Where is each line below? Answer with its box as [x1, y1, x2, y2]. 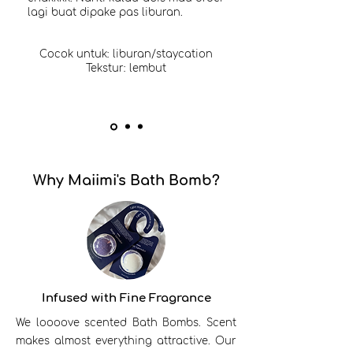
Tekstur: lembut [86, 62, 166, 74]
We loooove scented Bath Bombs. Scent [16, 317, 236, 329]
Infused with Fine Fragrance [41, 291, 211, 305]
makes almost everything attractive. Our [16, 335, 236, 347]
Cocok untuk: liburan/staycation [39, 48, 213, 60]
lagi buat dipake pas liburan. [28, 6, 183, 18]
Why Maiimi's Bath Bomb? [32, 172, 220, 188]
